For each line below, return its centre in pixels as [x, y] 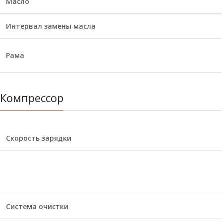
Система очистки [37, 206]
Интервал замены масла [51, 26]
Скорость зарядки [39, 138]
